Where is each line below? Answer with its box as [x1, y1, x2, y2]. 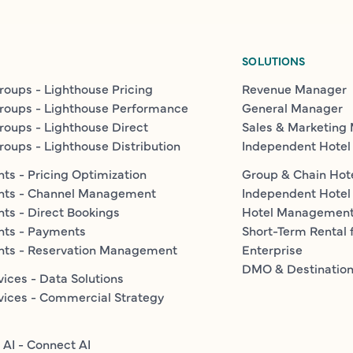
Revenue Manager [242, 80, 347, 98]
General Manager [242, 98, 344, 117]
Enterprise [242, 240, 303, 258]
